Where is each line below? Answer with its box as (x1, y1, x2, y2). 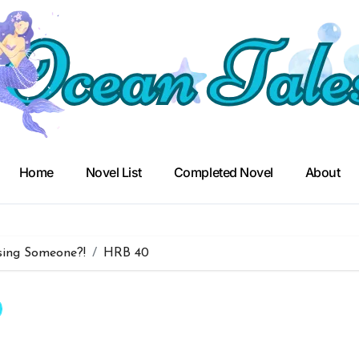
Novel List (85, 164, 142, 180)
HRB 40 (103, 247, 149, 260)
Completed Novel (173, 164, 273, 180)
